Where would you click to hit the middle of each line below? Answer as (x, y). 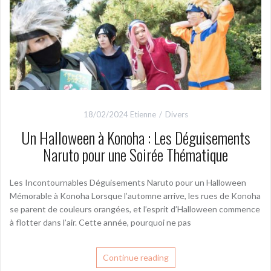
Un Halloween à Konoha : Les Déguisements (135, 137)
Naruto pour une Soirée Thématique (135, 154)
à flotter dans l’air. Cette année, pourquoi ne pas (100, 222)
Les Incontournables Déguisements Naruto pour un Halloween (128, 182)
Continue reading (135, 257)
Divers (176, 114)
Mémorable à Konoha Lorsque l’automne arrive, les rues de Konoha (135, 195)
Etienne (143, 114)
